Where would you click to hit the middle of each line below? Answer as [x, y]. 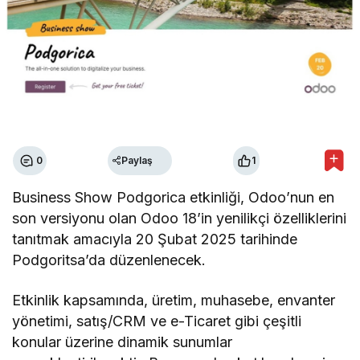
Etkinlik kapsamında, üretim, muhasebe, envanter [174, 300]
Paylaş [137, 161]
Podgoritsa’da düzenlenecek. [109, 260]
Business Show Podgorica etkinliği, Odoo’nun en [174, 197]
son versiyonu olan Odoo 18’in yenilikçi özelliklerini [180, 218]
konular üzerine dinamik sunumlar [123, 342]
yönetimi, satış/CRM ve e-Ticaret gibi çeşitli [157, 321]
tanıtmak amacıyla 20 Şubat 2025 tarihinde [155, 239]
